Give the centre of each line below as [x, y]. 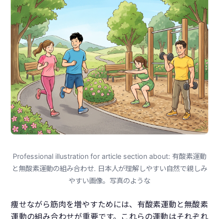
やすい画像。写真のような [109, 181]
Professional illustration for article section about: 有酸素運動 [109, 156]
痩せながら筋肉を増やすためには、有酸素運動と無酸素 [109, 205]
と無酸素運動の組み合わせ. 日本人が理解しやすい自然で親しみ [109, 169]
